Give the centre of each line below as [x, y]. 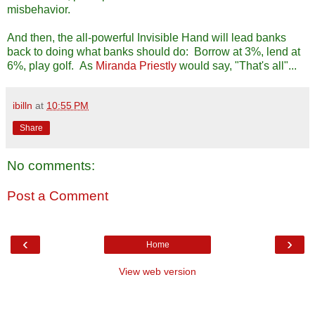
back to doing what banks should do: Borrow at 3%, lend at [154, 51]
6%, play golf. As [51, 65]
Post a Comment [58, 196]
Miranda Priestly [136, 65]
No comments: [51, 165]
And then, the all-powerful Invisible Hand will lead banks [147, 37]
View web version [157, 271]
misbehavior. [39, 9]
